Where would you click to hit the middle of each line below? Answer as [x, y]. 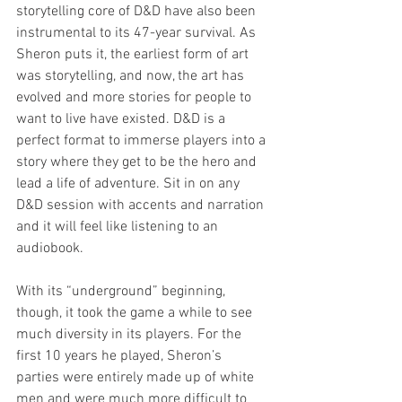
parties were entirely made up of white [137, 377]
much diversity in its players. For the [131, 334]
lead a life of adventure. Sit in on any [130, 184]
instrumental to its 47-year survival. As [138, 33]
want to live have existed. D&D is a [122, 119]
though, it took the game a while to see [136, 313]
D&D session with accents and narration [142, 205]
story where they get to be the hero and [138, 162]
